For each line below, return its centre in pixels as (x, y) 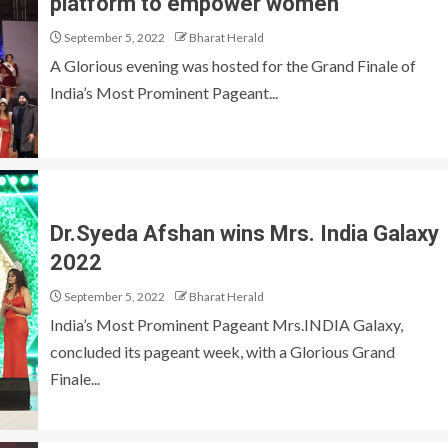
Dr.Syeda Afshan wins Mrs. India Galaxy (244, 233)
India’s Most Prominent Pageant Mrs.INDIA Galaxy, (226, 324)
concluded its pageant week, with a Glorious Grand (222, 351)
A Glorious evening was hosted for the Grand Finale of (233, 65)
